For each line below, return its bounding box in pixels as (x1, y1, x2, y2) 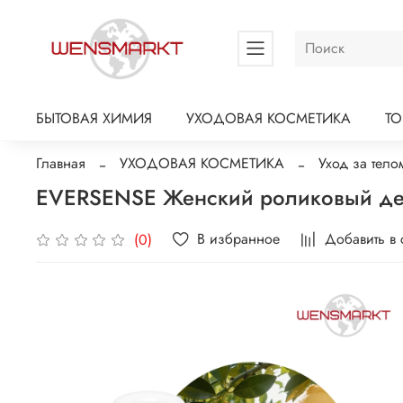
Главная (36, 153, 85, 175)
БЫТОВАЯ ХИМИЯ (36, 108, 152, 130)
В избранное (197, 228, 281, 250)
